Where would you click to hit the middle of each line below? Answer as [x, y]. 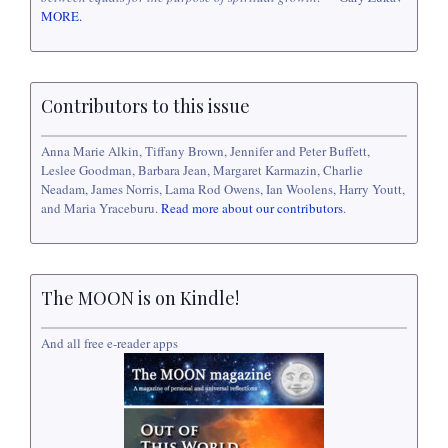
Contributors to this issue [145, 105]
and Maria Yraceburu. [101, 207]
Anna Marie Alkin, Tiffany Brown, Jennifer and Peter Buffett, [205, 150]
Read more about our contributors [252, 207]
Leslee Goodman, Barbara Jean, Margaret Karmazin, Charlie [202, 169]
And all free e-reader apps [109, 343]
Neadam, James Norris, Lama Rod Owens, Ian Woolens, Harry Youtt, [223, 188]
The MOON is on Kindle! [140, 297]
